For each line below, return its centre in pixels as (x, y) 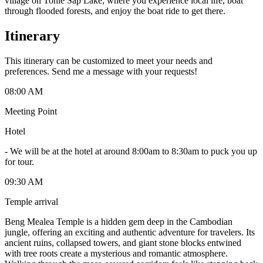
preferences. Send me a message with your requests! (101, 71)
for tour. (19, 161)
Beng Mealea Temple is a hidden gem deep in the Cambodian (119, 221)
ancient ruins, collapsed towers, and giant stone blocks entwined (123, 242)
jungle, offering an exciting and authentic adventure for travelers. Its (130, 232)
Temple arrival (31, 201)
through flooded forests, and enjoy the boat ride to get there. (115, 11)
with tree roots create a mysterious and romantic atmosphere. (116, 253)
